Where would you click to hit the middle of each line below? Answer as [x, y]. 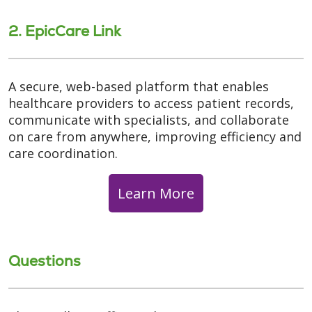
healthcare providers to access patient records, [151, 103]
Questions [45, 260]
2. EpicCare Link [65, 31]
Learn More [156, 193]
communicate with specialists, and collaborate [149, 119]
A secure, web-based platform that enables [139, 86]
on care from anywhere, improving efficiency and [155, 136]
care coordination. [63, 153]
